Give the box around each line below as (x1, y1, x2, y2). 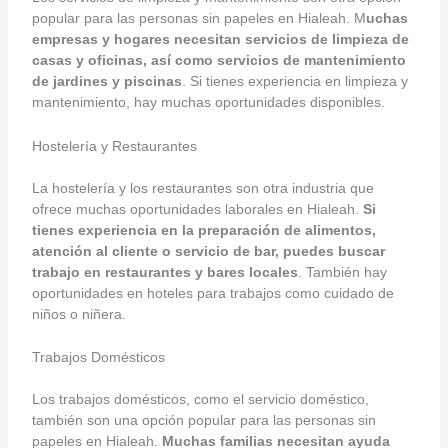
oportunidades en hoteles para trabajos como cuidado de (31, 284, 394, 301)
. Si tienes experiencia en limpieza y (181, 73, 408, 90)
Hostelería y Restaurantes (31, 137, 197, 154)
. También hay (297, 263, 387, 280)
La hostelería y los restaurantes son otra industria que (31, 179, 374, 196)
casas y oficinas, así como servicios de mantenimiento (31, 52, 406, 69)
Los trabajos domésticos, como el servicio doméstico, (31, 391, 369, 408)
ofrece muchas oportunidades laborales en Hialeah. (31, 200, 363, 217)
